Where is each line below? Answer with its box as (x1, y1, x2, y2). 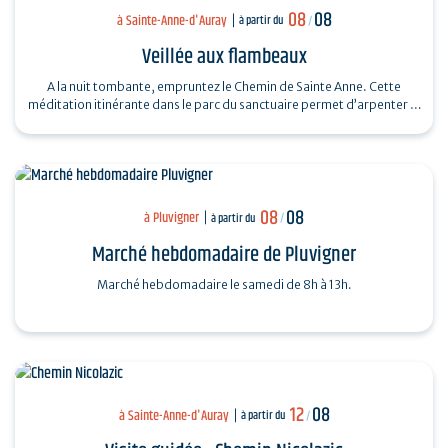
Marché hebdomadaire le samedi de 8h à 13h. (285, 276, 352, 292)
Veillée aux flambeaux (141, 41, 307, 74)
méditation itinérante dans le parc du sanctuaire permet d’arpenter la (28, 97, 420, 113)
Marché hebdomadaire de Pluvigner (92, 238, 356, 271)
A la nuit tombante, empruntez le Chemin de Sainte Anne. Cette (47, 79, 401, 95)
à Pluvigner (144, 207, 199, 230)
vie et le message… (169, 115, 279, 131)
